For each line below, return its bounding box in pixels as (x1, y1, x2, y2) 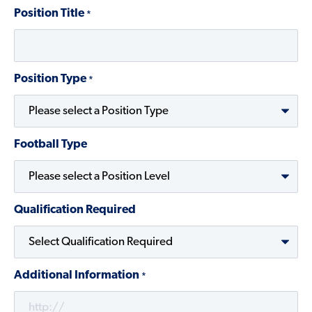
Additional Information (14, 269, 139, 281)
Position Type (14, 72, 86, 85)
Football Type (14, 138, 87, 150)
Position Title (14, 7, 84, 19)
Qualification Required (14, 203, 136, 216)
